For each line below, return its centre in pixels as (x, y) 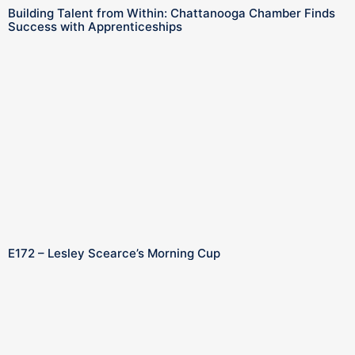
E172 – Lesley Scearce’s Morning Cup (114, 253)
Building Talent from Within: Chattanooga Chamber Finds (172, 13)
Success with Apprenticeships (95, 26)
